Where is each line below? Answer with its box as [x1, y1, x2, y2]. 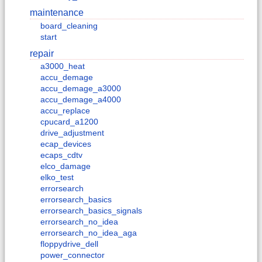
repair [30, 47, 54, 58]
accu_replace [40, 106, 90, 116]
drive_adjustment [40, 128, 104, 138]
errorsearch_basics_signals [40, 206, 142, 216]
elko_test [40, 173, 74, 182]
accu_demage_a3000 [40, 84, 121, 94]
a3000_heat [40, 61, 85, 71]
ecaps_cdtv [40, 150, 82, 160]
